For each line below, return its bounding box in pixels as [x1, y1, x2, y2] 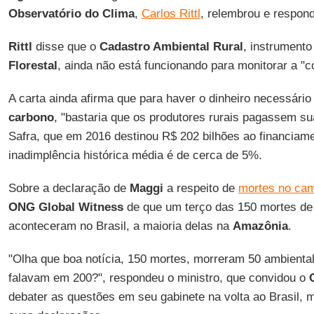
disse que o [32, 40, 100, 53]
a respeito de [163, 182, 238, 195]
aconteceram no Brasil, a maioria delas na [8, 219, 233, 233]
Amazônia [232, 219, 288, 233]
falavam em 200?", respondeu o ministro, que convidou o [8, 271, 309, 285]
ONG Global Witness [8, 200, 123, 214]
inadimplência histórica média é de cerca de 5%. [8, 149, 262, 162]
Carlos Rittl [141, 7, 200, 20]
